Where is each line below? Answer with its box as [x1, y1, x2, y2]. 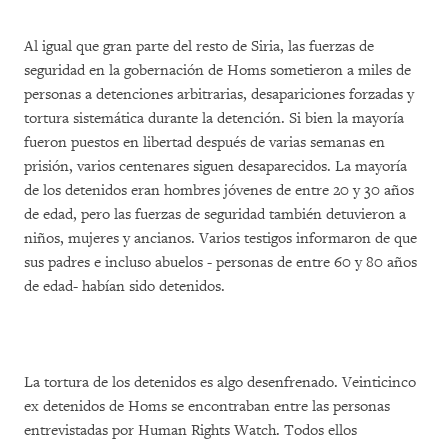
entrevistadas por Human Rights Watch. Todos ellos [24, 421, 357, 440]
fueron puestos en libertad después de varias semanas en [24, 133, 385, 152]
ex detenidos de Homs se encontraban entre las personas [24, 397, 390, 416]
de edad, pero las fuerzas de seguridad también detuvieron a [24, 205, 406, 224]
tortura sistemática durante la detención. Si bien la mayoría [24, 109, 404, 128]
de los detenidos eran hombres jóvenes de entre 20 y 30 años [24, 181, 414, 200]
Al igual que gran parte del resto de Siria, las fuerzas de [24, 37, 374, 56]
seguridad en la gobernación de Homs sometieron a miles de [24, 61, 411, 80]
